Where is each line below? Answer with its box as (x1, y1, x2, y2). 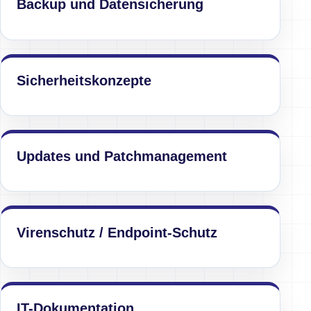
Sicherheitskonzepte (17, 72, 152, 88)
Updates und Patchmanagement (17, 149, 228, 165)
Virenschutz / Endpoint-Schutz (17, 224, 218, 240)
